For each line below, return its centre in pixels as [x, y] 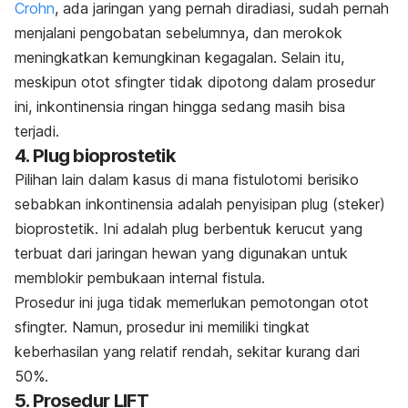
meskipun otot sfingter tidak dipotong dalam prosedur [195, 82]
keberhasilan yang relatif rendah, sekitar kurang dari [187, 351]
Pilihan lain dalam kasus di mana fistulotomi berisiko [187, 179]
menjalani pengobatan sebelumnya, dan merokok [178, 32]
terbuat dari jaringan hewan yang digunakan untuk [181, 253]
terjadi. [37, 131]
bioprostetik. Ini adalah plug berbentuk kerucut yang [189, 228]
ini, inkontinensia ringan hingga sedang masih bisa [180, 106]
